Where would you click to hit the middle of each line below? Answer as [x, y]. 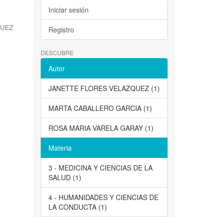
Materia [60, 148]
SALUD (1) [65, 178]
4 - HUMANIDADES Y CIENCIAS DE [103, 197]
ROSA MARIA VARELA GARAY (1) [101, 128]
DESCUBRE [57, 53]
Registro [61, 30]
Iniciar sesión [68, 10]
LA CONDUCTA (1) [77, 207]
